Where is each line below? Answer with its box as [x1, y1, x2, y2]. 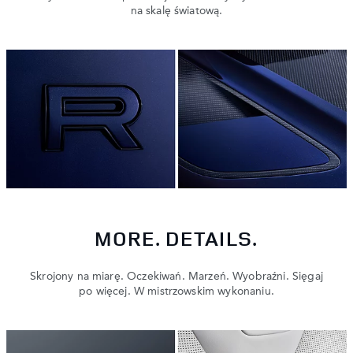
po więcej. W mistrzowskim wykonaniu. [79, 286, 274, 298]
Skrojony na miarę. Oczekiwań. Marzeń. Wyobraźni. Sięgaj [30, 271, 323, 283]
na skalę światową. [130, 6, 223, 17]
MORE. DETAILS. [95, 225, 258, 253]
